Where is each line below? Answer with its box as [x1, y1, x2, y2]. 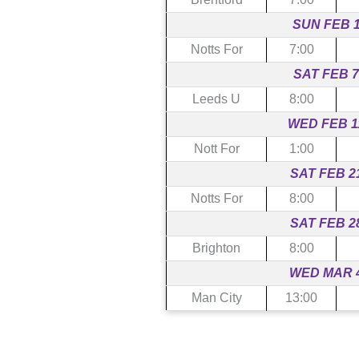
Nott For [193, 141, 240, 155]
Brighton [192, 240, 240, 255]
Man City [191, 290, 242, 305]
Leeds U [192, 91, 240, 106]
